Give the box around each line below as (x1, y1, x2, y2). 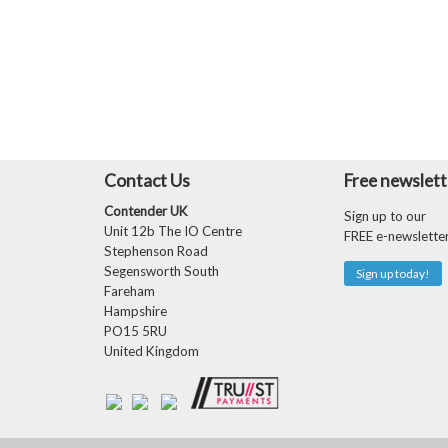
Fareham (104, 283, 155, 299)
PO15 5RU (104, 323, 167, 339)
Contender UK (104, 203, 188, 219)
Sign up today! (356, 266, 430, 281)
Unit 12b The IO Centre (104, 223, 242, 239)
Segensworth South (104, 263, 219, 279)
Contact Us (104, 170, 190, 191)
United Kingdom (104, 343, 199, 359)
